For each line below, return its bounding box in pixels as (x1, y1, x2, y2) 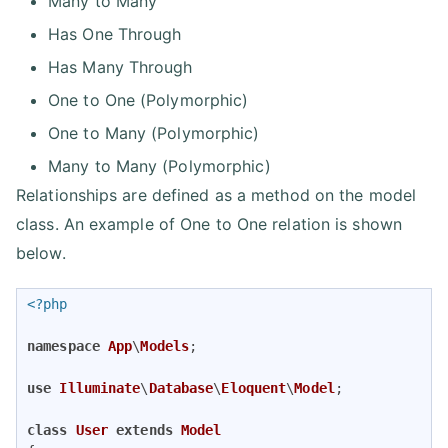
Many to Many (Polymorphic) (48, 155, 271, 176)
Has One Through (48, 23, 182, 44)
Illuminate (59, 379, 141, 396)
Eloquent (221, 379, 287, 396)
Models (140, 337, 190, 354)
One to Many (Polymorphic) (48, 122, 260, 143)
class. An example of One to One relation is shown (16, 213, 402, 234)
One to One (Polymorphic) (48, 89, 249, 110)
